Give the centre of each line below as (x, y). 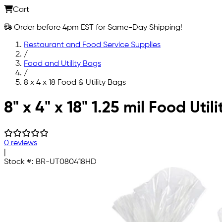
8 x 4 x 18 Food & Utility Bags (75, 83)
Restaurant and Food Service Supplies (92, 45)
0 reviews (21, 143)
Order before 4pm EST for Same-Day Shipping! (97, 28)
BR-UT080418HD (66, 162)
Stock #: (20, 162)
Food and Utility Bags (62, 64)
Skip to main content (41, 99)
